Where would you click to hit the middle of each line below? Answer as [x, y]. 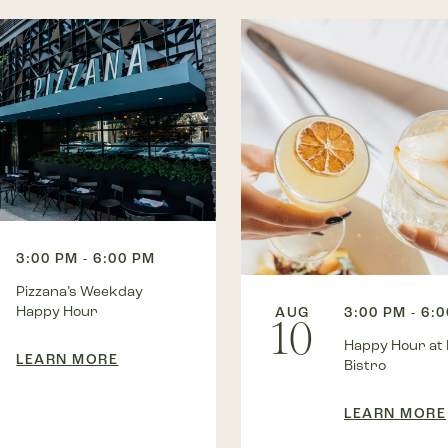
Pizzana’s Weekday [80, 291]
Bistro [365, 365]
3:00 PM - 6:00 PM [86, 258]
